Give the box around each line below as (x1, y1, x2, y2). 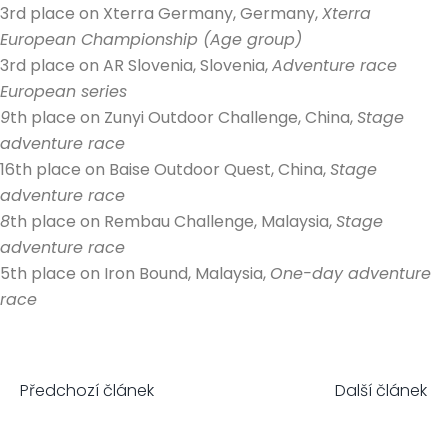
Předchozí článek (20, 378, 154, 402)
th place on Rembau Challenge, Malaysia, (10, 209, 336, 233)
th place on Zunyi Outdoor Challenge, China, (10, 105, 357, 129)
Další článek (335, 378, 427, 402)
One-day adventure (270, 261, 431, 285)
